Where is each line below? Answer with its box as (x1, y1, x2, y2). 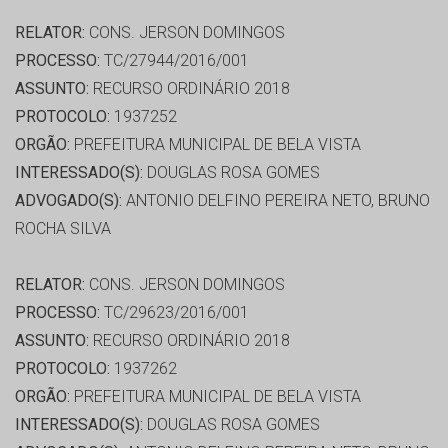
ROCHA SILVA (15, 219, 111, 239)
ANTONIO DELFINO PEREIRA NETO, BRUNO (122, 191, 430, 211)
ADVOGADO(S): (15, 191, 122, 211)
